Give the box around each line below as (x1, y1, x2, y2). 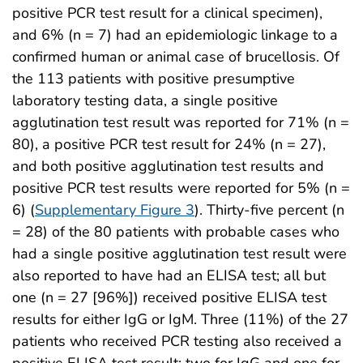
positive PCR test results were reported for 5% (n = (12, 178, 350, 199)
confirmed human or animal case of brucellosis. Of (12, 47, 340, 67)
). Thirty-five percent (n (194, 200, 344, 220)
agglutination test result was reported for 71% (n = (12, 113, 349, 133)
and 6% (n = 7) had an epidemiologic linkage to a (12, 25, 338, 45)
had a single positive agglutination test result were (12, 244, 347, 264)
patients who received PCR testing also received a (12, 331, 342, 352)
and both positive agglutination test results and (12, 156, 324, 177)
